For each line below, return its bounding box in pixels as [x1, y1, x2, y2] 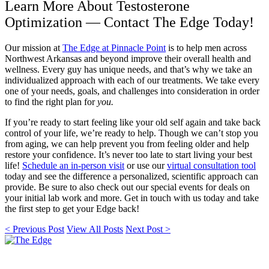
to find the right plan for [5, 96, 97, 107]
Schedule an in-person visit [22, 160, 124, 171]
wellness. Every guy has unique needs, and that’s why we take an [5, 64, 252, 74]
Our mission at [5, 42, 62, 53]
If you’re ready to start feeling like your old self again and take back [5, 116, 261, 127]
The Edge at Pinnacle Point [62, 42, 166, 53]
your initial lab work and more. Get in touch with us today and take [5, 192, 259, 203]
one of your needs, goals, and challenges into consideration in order [5, 85, 259, 96]
